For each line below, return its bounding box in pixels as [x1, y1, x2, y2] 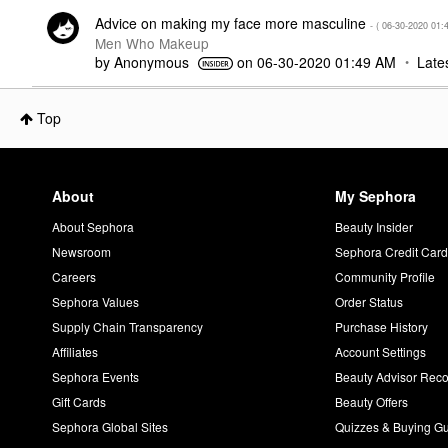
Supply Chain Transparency [52, 317, 203, 335]
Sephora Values [52, 292, 139, 310]
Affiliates [52, 342, 98, 360]
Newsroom [52, 242, 111, 260]
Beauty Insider [335, 217, 414, 235]
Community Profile [335, 267, 436, 285]
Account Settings [335, 342, 427, 360]
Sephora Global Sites [52, 417, 168, 435]
